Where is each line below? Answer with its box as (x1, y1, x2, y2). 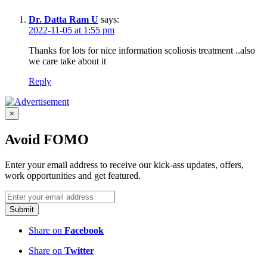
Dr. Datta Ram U (29, 14, 98, 24)
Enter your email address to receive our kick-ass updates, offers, (5, 159, 244, 170)
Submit (10, 204, 34, 214)
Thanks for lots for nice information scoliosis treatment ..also (29, 45, 255, 55)
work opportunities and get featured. (5, 170, 141, 181)
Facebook (64, 225, 104, 235)
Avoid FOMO (5, 131, 89, 147)
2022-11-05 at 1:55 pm (29, 24, 114, 35)
